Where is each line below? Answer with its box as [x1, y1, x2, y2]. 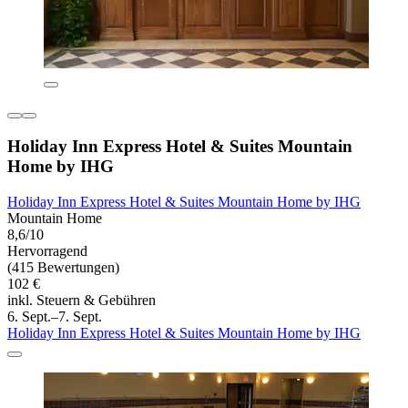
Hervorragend [7, 242, 87, 259]
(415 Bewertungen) [7, 259, 119, 275]
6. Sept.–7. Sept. [7, 308, 102, 324]
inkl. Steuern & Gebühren [7, 291, 156, 308]
